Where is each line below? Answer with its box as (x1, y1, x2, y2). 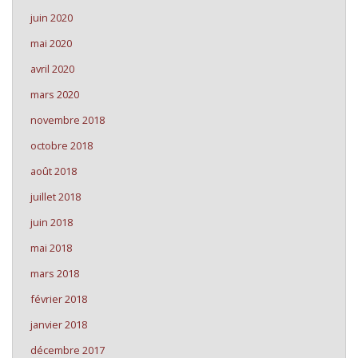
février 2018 (30, 292, 87, 306)
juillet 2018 (30, 189, 81, 204)
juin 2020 (30, 10, 73, 25)
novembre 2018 (30, 113, 105, 127)
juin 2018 (30, 215, 73, 229)
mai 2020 (30, 36, 72, 50)
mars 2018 (30, 266, 79, 280)
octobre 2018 (30, 138, 93, 153)
